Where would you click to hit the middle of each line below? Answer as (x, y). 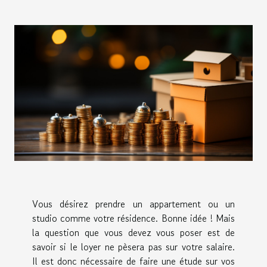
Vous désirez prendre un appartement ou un (133, 204)
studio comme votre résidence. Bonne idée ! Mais (133, 218)
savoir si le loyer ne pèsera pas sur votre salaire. (133, 246)
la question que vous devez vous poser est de (133, 232)
